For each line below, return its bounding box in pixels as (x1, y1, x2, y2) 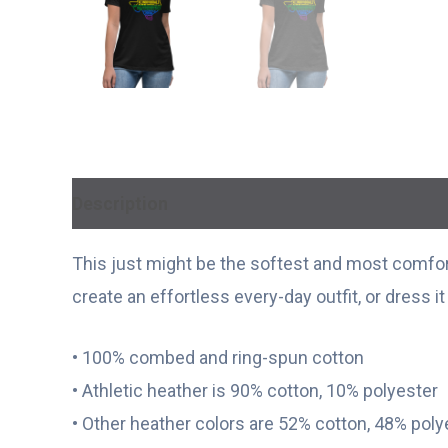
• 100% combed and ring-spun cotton (72, 347, 364, 369)
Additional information (190, 192, 377, 214)
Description (72, 192, 168, 214)
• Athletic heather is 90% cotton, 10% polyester (72, 380, 438, 402)
